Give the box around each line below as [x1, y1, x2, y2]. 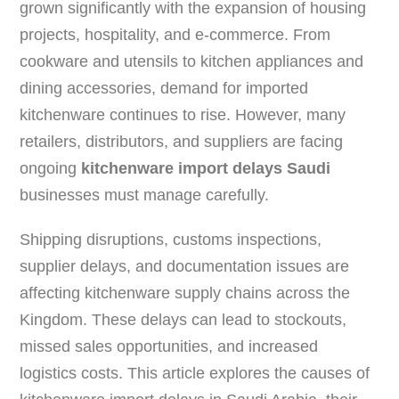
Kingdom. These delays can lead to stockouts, [20, 310, 347, 329]
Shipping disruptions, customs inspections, [20, 230, 322, 248]
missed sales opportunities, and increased [20, 337, 319, 355]
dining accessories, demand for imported [20, 78, 309, 97]
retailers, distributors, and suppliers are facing [20, 132, 344, 151]
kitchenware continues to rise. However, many [20, 105, 346, 124]
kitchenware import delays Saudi [81, 159, 331, 177]
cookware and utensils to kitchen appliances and [20, 52, 364, 70]
